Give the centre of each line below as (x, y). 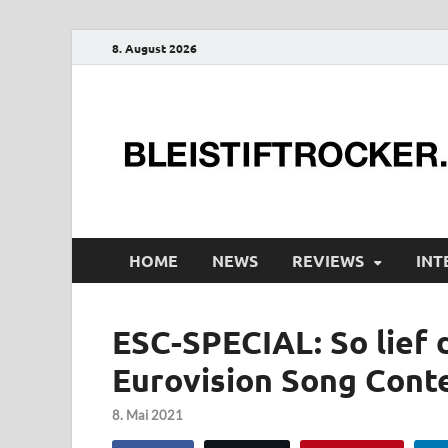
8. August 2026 (154, 47)
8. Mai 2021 (147, 415)
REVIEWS (328, 260)
